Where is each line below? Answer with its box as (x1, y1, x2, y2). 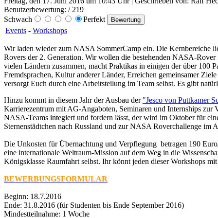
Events (5, 26, 26, 35)
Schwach (4, 15, 32, 24)
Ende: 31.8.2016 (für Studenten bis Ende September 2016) (4, 201, 184, 210)
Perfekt (83, 15, 107, 24)
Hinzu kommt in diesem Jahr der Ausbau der (4, 96, 143, 105)
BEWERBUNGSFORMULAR (4, 175, 108, 183)
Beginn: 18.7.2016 (4, 192, 61, 201)
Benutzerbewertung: (4, 5, 66, 14)
